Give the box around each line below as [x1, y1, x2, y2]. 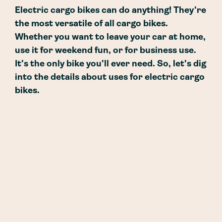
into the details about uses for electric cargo [15, 72, 205, 82]
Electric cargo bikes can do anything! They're [15, 5, 206, 15]
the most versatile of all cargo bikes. [15, 19, 168, 29]
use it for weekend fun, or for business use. [15, 46, 196, 55]
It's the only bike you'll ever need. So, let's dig [15, 59, 206, 69]
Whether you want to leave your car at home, [15, 32, 206, 42]
